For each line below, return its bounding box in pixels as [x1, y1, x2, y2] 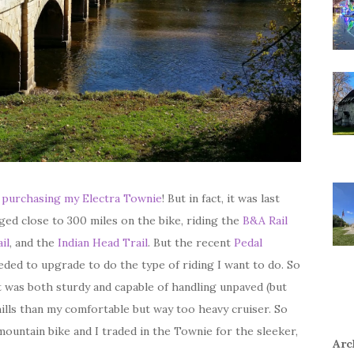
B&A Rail [243, 213, 288, 228]
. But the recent [148, 235, 234, 250]
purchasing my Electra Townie [2, 191, 162, 205]
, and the [9, 235, 58, 250]
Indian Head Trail [58, 235, 148, 250]
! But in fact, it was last [162, 191, 280, 205]
